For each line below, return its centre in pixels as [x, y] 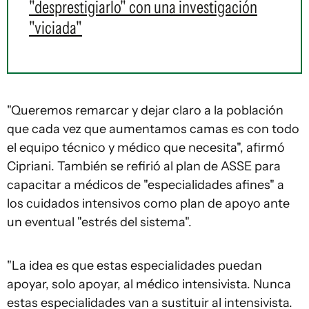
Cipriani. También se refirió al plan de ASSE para [144, 167]
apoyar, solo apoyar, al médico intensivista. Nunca [149, 285]
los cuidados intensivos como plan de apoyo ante [148, 204]
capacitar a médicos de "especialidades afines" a [146, 185]
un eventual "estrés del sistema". [101, 222]
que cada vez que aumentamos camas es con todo [153, 129]
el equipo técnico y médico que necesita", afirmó [146, 148]
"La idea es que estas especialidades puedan [134, 266]
